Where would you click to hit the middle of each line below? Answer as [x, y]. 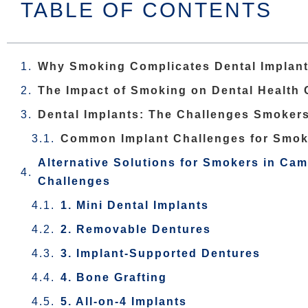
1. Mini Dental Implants [135, 205]
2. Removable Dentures [136, 229]
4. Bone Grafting [114, 277]
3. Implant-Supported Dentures [161, 253]
